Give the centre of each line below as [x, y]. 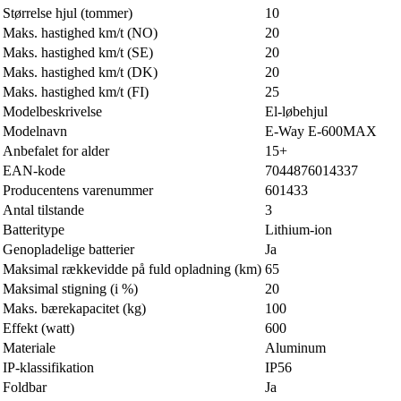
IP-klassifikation [48, 367]
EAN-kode [34, 170]
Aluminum [295, 347]
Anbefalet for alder [56, 150]
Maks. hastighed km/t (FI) [76, 91]
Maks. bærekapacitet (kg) [74, 308]
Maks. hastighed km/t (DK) [80, 72]
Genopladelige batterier [68, 249]
